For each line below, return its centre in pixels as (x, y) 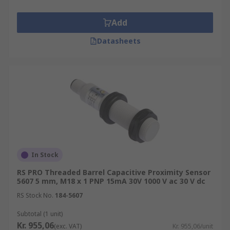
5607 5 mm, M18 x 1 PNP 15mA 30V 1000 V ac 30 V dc (111, 181)
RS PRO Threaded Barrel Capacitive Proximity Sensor (114, 172)
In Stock (45, 155)
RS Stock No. (35, 195)
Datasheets (119, 41)
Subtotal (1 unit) (40, 214)
